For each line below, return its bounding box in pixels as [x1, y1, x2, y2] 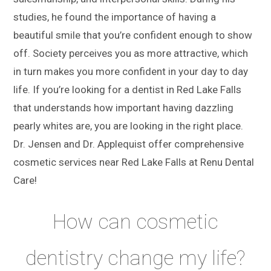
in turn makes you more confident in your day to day [13, 65, 249, 77]
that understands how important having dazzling [13, 102, 234, 114]
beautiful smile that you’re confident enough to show [13, 29, 253, 41]
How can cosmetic [52, 209, 218, 233]
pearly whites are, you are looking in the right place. [13, 120, 244, 132]
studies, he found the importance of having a [13, 11, 217, 23]
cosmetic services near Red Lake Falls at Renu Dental [13, 156, 255, 168]
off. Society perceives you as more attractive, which [13, 47, 249, 59]
